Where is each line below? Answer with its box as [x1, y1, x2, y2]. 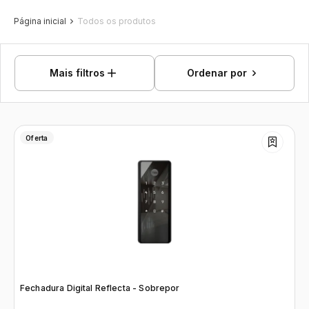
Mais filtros [50, 67, 106, 79]
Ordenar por [187, 67, 248, 79]
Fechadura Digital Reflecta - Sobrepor [20, 283, 180, 293]
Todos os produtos [77, 16, 156, 26]
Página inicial [14, 16, 66, 26]
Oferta [26, 133, 48, 142]
